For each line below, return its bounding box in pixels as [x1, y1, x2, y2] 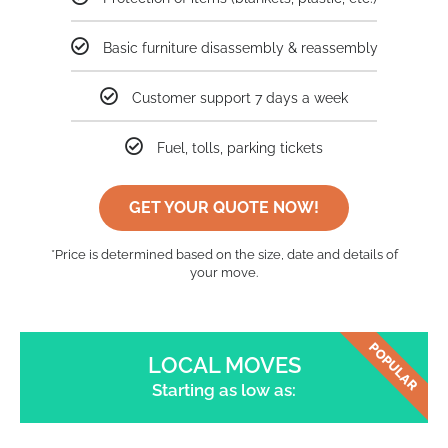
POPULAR [366, 339, 421, 394]
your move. [190, 264, 258, 280]
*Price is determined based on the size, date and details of [50, 246, 398, 262]
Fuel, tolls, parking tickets [157, 139, 323, 156]
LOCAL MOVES [147, 351, 301, 378]
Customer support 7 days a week [132, 89, 348, 106]
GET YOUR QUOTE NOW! [129, 197, 319, 217]
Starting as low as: [152, 379, 296, 400]
